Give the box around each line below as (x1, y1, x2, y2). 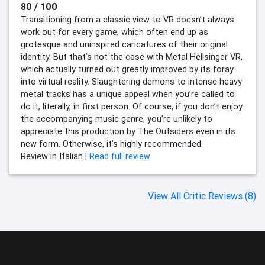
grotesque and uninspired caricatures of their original (21, 39, 228, 50)
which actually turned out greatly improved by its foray (21, 64, 234, 75)
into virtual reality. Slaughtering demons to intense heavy (21, 76, 242, 88)
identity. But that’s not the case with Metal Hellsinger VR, (21, 51, 243, 63)
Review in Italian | (21, 151, 89, 162)
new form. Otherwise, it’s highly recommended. (21, 138, 203, 150)
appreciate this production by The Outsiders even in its (21, 126, 235, 137)
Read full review (89, 151, 150, 162)
